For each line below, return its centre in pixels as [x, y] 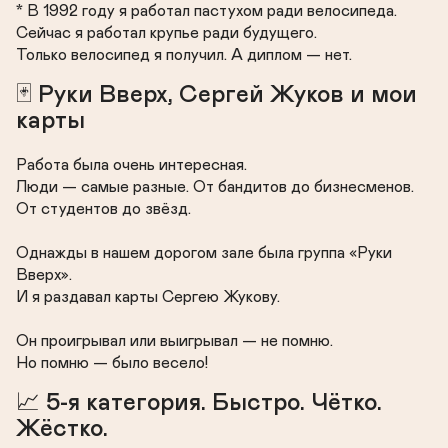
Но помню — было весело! [112, 363]
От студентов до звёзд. [103, 209]
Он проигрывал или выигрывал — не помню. [174, 341]
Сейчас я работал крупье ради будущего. [166, 33]
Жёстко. [62, 429]
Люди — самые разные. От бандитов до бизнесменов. [215, 187]
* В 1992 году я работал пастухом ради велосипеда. [206, 11]
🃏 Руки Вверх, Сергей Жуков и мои [216, 95]
